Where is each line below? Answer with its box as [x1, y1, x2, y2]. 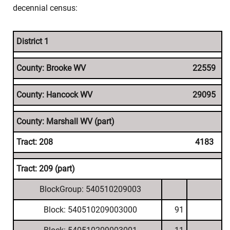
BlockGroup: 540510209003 [39, 184, 141, 194]
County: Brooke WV [16, 63, 86, 73]
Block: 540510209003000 [43, 205, 137, 215]
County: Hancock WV [16, 90, 92, 100]
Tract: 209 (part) [16, 164, 75, 174]
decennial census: [13, 3, 78, 13]
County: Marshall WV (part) [16, 117, 114, 126]
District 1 [16, 36, 49, 46]
